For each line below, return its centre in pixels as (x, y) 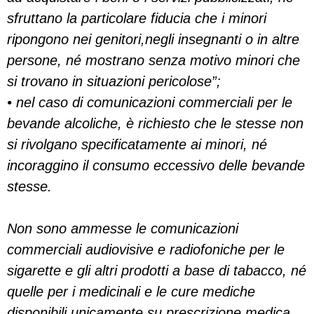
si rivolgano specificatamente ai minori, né (137, 144)
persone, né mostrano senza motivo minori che (153, 60)
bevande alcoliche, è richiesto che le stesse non (155, 123)
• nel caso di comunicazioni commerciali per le (150, 102)
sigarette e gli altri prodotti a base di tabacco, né (157, 271)
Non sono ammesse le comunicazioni (123, 228)
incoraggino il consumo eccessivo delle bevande (156, 165)
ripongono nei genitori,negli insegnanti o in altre (153, 39)
